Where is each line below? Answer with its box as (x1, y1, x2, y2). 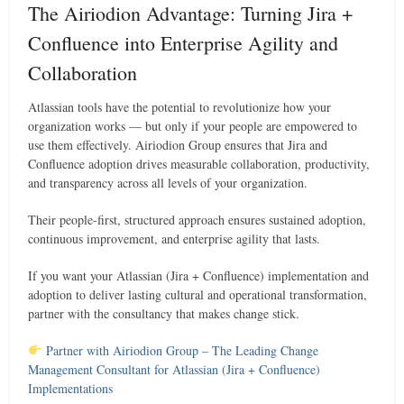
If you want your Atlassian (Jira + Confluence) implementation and (28, 267, 370, 284)
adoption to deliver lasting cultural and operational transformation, (28, 286, 368, 303)
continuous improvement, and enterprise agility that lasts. (28, 230, 321, 247)
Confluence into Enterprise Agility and (28, 30, 339, 56)
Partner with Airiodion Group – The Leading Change (46, 342, 319, 359)
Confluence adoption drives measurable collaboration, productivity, (28, 155, 371, 172)
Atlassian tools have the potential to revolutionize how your (28, 98, 332, 115)
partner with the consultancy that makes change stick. (28, 305, 300, 322)
